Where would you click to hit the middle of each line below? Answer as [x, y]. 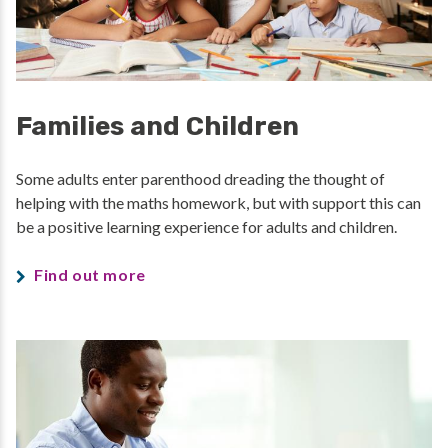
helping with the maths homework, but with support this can [218, 202]
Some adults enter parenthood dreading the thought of [200, 178]
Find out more [90, 274]
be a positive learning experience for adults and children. [208, 226]
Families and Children [157, 126]
